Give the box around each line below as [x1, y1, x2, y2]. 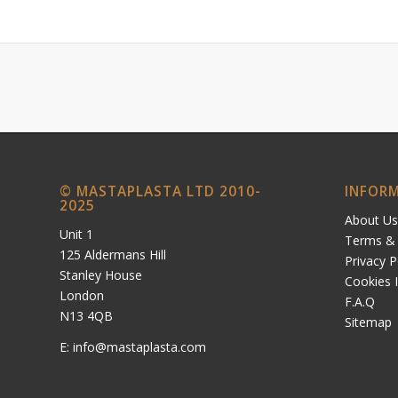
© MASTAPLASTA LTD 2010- [60, 181, 261, 201]
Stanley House [60, 266, 142, 283]
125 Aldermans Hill [60, 245, 166, 263]
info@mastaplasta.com [73, 338, 206, 355]
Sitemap [344, 313, 392, 330]
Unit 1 [60, 225, 93, 243]
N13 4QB [60, 306, 113, 324]
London [60, 286, 104, 304]
